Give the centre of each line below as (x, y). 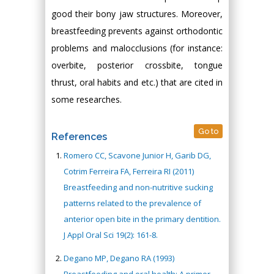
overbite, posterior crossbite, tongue (137, 65)
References (79, 137)
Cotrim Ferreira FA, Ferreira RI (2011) (129, 171)
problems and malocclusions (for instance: (137, 48)
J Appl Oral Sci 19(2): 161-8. (111, 235)
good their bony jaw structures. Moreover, (137, 14)
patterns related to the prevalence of (132, 203)
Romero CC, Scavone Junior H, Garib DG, (137, 155)
